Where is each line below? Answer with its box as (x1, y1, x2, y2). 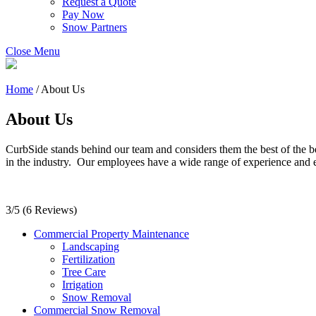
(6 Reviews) (23, 203, 77, 216)
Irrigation (62, 278, 103, 291)
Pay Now (62, 8, 104, 20)
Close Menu (6, 44, 60, 57)
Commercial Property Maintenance (34, 227, 189, 240)
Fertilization (62, 253, 115, 265)
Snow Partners (62, 20, 127, 33)
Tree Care (62, 265, 106, 278)
